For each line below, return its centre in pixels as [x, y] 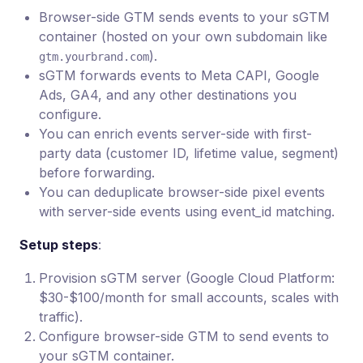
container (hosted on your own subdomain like [183, 36]
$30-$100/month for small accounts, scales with [189, 297]
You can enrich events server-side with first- [175, 134]
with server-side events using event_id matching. [187, 211]
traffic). [61, 317]
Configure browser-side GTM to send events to [184, 336]
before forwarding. [97, 173]
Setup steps [59, 245]
